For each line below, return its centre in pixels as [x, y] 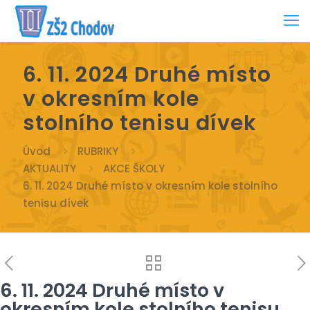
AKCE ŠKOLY [134, 168]
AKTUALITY [49, 168]
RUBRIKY [98, 151]
